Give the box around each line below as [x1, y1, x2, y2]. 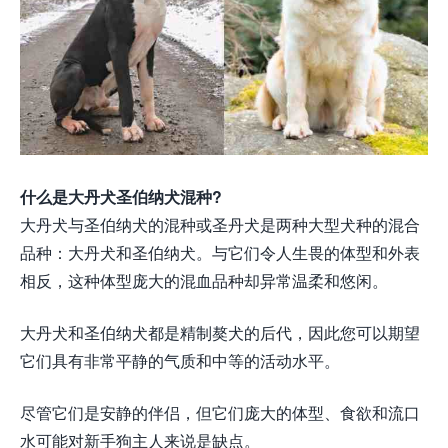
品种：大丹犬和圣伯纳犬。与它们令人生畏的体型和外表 [20, 241, 420, 265]
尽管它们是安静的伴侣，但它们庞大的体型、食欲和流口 [20, 401, 420, 425]
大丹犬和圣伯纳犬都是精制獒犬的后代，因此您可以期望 [20, 321, 420, 345]
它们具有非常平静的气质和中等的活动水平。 [20, 349, 340, 373]
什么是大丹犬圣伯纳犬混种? [20, 185, 222, 209]
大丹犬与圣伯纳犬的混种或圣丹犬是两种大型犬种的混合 [20, 213, 420, 237]
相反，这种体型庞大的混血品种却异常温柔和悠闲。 [20, 269, 388, 293]
